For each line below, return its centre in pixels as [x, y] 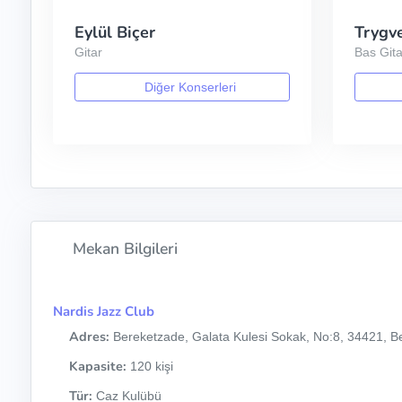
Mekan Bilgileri [123, 248]
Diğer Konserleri [188, 87]
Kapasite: [97, 366]
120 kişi [149, 366]
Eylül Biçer [114, 33]
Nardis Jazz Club [103, 311]
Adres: [89, 336]
